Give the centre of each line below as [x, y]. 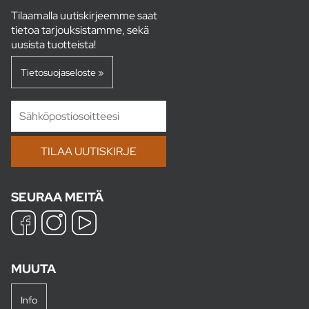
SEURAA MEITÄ [57, 197]
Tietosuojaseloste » [62, 72]
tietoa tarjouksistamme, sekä [80, 30]
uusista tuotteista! [53, 44]
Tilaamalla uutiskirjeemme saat [84, 15]
